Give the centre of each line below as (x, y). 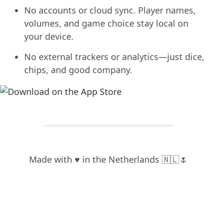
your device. (49, 36)
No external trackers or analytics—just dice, (114, 56)
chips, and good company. (78, 70)
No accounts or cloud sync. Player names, (110, 10)
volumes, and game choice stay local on (106, 23)
